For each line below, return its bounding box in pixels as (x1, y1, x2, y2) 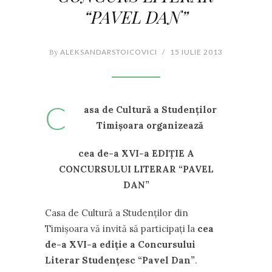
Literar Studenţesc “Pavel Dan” (45, 254, 195, 266)
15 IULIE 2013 (170, 47, 223, 56)
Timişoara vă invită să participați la (45, 223, 197, 234)
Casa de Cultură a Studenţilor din (45, 207, 188, 219)
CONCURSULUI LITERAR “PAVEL (58, 163, 214, 175)
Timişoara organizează (97, 120, 203, 131)
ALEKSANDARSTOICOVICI (58, 47, 157, 56)
